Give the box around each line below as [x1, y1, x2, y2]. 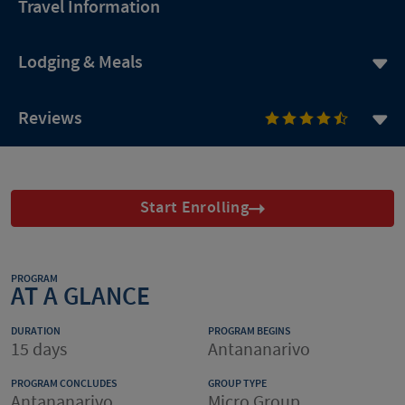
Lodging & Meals [18, 51, 143, 74]
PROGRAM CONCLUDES [11, 376, 118, 391]
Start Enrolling [139, 197, 249, 219]
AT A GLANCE [11, 280, 150, 314]
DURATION [11, 324, 61, 338]
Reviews [18, 106, 82, 130]
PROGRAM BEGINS [208, 324, 291, 338]
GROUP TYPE [208, 376, 267, 391]
